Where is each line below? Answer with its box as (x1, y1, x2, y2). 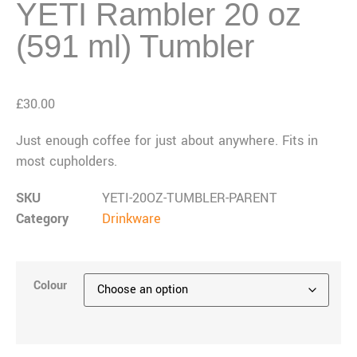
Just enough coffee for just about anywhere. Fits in (16, 131, 318, 151)
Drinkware (102, 210, 161, 229)
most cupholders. (16, 152, 117, 171)
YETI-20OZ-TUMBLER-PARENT (102, 189, 277, 208)
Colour (33, 277, 67, 295)
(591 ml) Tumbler (16, 29, 254, 65)
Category (16, 210, 69, 229)
